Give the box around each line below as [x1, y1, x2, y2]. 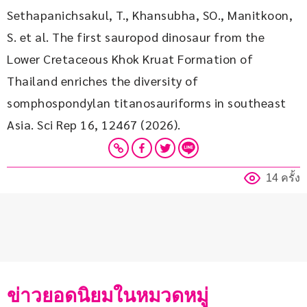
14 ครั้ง [266, 172, 300, 184]
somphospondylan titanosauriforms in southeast [7, 95, 289, 111]
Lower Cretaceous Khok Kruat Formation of [7, 51, 256, 67]
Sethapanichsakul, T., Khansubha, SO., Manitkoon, [7, 7, 296, 23]
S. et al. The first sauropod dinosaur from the [7, 29, 268, 45]
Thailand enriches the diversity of [7, 73, 201, 89]
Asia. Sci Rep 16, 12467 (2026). [7, 116, 181, 133]
